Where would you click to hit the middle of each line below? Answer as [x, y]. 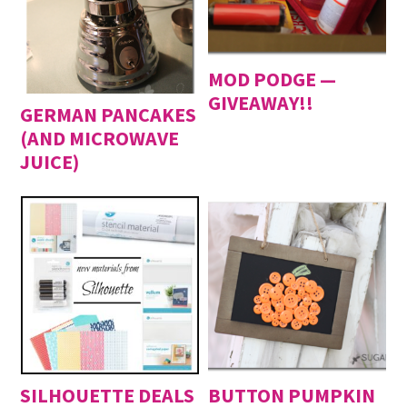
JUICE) [50, 162]
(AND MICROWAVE [100, 139]
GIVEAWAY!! [261, 102]
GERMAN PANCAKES [109, 115]
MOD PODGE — [273, 79]
